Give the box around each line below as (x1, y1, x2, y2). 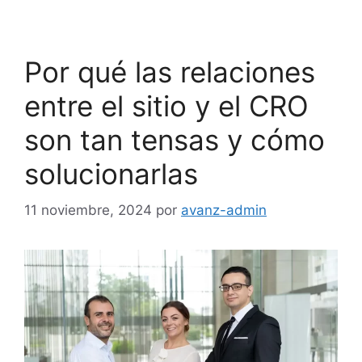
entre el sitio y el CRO (24, 89, 309, 124)
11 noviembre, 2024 (24, 201, 152, 218)
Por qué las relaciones (24, 55, 315, 90)
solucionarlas (24, 157, 198, 192)
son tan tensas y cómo (24, 123, 325, 158)
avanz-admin (181, 201, 267, 218)
